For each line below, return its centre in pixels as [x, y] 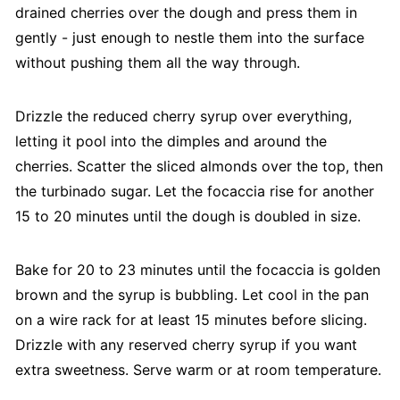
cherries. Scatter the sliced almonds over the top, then [199, 167]
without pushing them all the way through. [157, 63]
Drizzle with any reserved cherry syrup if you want [186, 345]
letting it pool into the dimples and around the [171, 142]
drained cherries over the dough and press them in [186, 13]
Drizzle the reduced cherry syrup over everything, [183, 117]
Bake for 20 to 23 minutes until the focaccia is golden [197, 270]
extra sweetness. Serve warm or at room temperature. [198, 370]
